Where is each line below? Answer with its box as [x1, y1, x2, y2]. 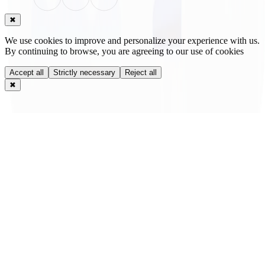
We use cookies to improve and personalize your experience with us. [5, 35, 260, 46]
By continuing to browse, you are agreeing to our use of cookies [5, 46, 244, 57]
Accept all [9, 68, 44, 77]
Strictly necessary [53, 68, 115, 77]
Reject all [125, 68, 157, 77]
